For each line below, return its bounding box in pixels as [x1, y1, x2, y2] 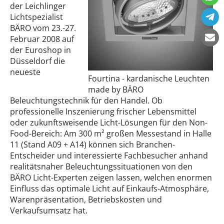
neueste [10, 66, 40, 77]
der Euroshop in [10, 44, 71, 55]
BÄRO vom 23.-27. [10, 22, 76, 33]
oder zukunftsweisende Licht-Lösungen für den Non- [10, 117, 207, 128]
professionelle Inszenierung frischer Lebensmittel [10, 106, 196, 117]
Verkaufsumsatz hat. [10, 205, 87, 216]
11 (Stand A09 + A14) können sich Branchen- [10, 139, 175, 150]
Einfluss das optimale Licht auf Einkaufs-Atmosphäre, [10, 183, 209, 194]
